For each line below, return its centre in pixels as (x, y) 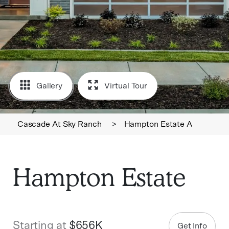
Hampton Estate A (158, 124)
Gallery (49, 86)
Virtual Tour (126, 86)
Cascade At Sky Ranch (59, 124)
